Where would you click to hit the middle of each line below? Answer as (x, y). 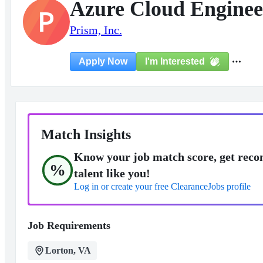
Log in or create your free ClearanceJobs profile (162, 186)
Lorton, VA (68, 250)
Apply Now (103, 61)
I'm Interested (175, 61)
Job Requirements (69, 225)
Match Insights (86, 134)
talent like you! (112, 173)
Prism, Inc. (96, 30)
